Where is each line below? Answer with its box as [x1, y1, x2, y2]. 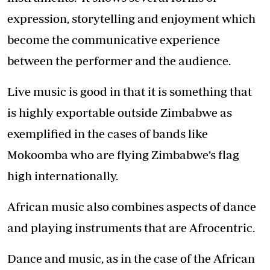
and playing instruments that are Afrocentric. [7, 221, 255, 235]
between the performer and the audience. [7, 54, 231, 68]
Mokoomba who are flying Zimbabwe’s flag [7, 148, 239, 162]
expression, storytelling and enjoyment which [7, 11, 256, 26]
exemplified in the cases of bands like [7, 127, 208, 141]
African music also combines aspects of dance [7, 199, 256, 214]
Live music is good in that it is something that [7, 84, 252, 99]
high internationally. [7, 169, 118, 183]
